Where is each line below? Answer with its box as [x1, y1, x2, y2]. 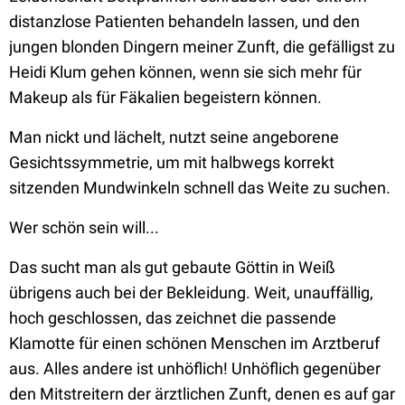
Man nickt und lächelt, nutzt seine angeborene [9, 127, 339, 146]
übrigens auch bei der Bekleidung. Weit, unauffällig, [9, 283, 373, 302]
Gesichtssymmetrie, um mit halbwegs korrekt [9, 153, 334, 172]
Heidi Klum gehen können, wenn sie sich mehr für [9, 62, 362, 81]
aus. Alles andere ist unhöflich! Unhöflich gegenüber [9, 359, 381, 378]
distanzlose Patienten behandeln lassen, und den [9, 12, 360, 31]
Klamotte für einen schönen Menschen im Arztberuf [9, 334, 380, 353]
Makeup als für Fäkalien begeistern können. [9, 88, 322, 107]
